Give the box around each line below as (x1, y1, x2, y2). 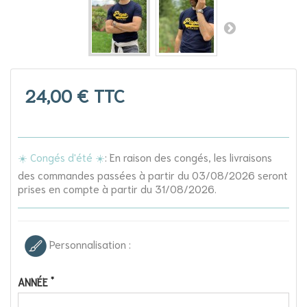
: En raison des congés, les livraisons (105, 150, 272, 164)
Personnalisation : (47, 237, 131, 251)
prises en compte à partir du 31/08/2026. (18, 182, 217, 196)
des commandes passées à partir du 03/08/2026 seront (18, 168, 288, 182)
